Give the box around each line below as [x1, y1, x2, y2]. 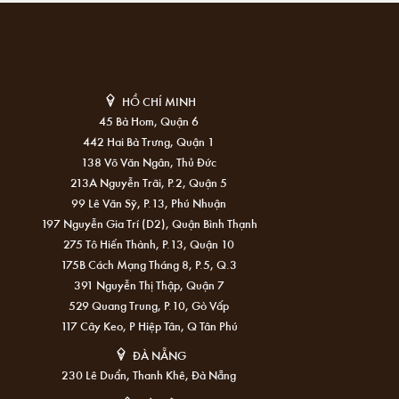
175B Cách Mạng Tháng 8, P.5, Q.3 [61, 255, 237, 274]
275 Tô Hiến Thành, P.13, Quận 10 [63, 234, 234, 254]
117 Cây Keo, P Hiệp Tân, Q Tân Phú [60, 316, 238, 336]
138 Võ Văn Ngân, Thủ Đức [81, 152, 216, 172]
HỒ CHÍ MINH [122, 92, 196, 111]
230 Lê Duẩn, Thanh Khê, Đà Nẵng [61, 365, 236, 385]
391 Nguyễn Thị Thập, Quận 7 [73, 275, 224, 295]
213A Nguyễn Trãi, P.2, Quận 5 [70, 173, 227, 192]
